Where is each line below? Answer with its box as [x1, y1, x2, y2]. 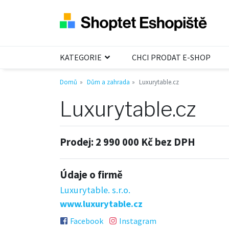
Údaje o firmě [60, 168, 123, 181]
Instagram [119, 215, 156, 226]
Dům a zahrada [86, 77, 130, 86]
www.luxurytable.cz [60, 197, 143, 210]
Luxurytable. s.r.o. [60, 184, 130, 196]
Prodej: [60, 135, 96, 149]
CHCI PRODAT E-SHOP [131, 52, 211, 63]
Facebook [70, 215, 103, 226]
